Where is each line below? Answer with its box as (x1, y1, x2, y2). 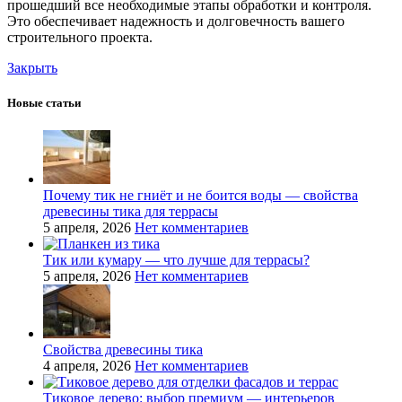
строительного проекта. (7, 30, 153, 45)
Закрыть (7, 60, 57, 75)
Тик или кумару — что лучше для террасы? (43, 252, 310, 268)
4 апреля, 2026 (43, 358, 131, 374)
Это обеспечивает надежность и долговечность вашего (7, 13, 345, 29)
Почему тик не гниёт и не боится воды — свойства (43, 188, 358, 204)
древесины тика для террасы (43, 204, 218, 220)
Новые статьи (7, 96, 81, 110)
